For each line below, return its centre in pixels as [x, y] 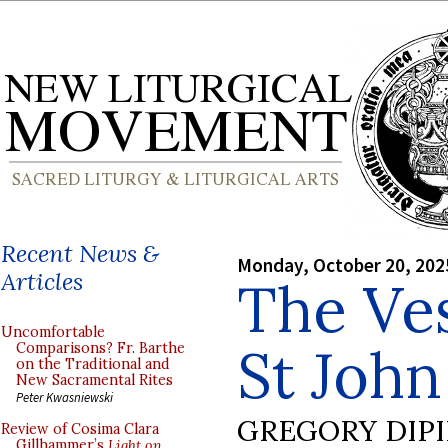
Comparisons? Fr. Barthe [100, 348]
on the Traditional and [93, 364]
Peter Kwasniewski [64, 397]
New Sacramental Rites [94, 380]
